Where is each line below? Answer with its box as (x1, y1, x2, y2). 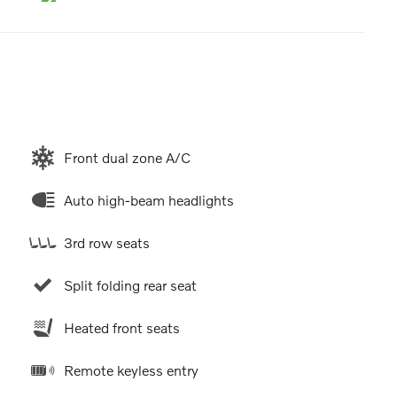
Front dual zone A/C (63, 149, 191, 167)
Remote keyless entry (63, 362, 198, 379)
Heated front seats (63, 319, 180, 337)
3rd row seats (63, 234, 150, 252)
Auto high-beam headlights (63, 191, 234, 209)
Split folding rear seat (63, 276, 197, 294)
